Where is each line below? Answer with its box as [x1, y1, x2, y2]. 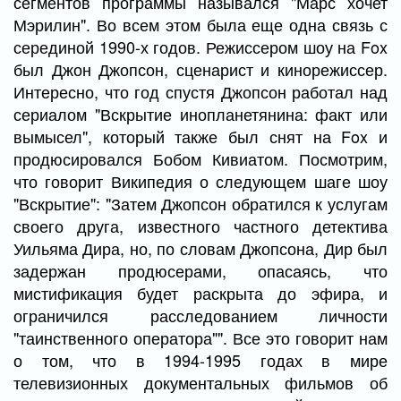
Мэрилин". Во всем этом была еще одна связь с [13, 13, 388, 36]
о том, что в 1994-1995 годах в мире [13, 348, 388, 371]
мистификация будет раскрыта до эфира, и [13, 281, 388, 304]
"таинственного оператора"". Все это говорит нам [13, 326, 388, 349]
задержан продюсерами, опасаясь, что [13, 259, 388, 282]
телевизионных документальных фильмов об [13, 371, 388, 394]
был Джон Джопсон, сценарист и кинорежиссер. [13, 57, 388, 81]
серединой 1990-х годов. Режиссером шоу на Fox [13, 35, 388, 58]
